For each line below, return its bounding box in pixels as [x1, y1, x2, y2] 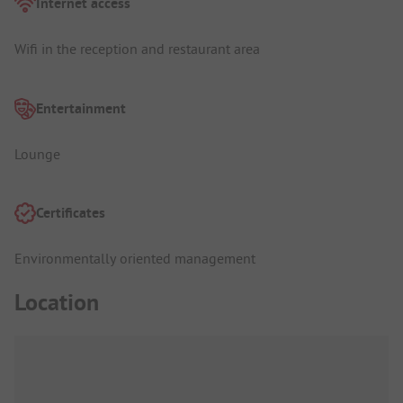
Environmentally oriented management [14, 249, 255, 268]
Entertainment [36, 98, 126, 118]
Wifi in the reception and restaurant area [14, 40, 260, 58]
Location [14, 286, 99, 318]
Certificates [36, 203, 105, 223]
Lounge [14, 144, 60, 163]
